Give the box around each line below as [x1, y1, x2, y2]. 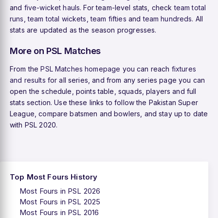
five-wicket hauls [24, 3, 80, 12]
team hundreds [143, 15, 192, 23]
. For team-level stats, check [80, 3, 174, 12]
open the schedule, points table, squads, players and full [10, 87, 197, 96]
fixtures [171, 65, 196, 73]
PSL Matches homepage [40, 65, 121, 73]
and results [10, 76, 46, 85]
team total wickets [27, 15, 87, 23]
